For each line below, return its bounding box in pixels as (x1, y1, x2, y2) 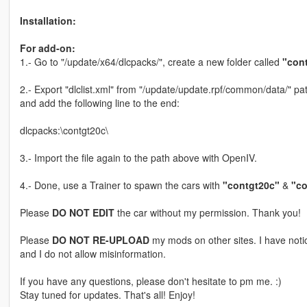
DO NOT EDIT (51, 206, 114, 220)
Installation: (19, 14, 76, 28)
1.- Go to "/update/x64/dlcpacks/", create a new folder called (19, 55, 282, 69)
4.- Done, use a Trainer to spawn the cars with (19, 178, 223, 193)
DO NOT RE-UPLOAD (51, 233, 149, 247)
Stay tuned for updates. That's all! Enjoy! (19, 288, 195, 302)
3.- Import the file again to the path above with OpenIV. (19, 151, 257, 165)
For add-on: (19, 41, 75, 56)
